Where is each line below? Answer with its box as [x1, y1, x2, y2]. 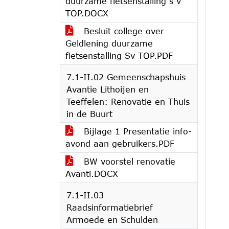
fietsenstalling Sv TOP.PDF [65, 51, 173, 60]
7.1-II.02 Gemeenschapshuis [66, 72, 186, 82]
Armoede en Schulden [66, 215, 158, 224]
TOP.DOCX [65, 8, 108, 18]
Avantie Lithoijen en [66, 84, 149, 94]
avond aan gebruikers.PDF [65, 139, 174, 148]
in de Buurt [66, 109, 112, 119]
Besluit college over [81, 26, 164, 36]
